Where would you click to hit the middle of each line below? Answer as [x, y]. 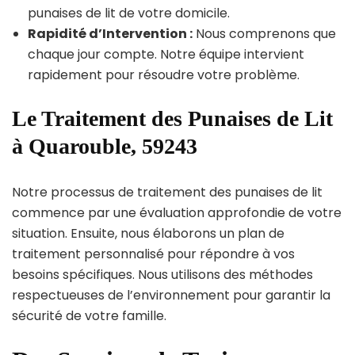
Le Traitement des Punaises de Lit [172, 118]
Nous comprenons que [264, 33]
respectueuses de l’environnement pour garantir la [171, 295]
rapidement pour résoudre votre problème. [164, 74]
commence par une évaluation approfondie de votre [177, 212]
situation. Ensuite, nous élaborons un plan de [148, 233]
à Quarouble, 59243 [105, 146]
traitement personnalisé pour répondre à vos [153, 254]
